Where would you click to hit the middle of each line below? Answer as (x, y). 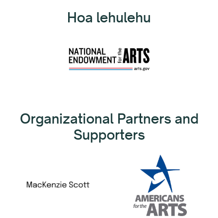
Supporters (109, 134)
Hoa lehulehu (109, 17)
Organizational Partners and (109, 118)
